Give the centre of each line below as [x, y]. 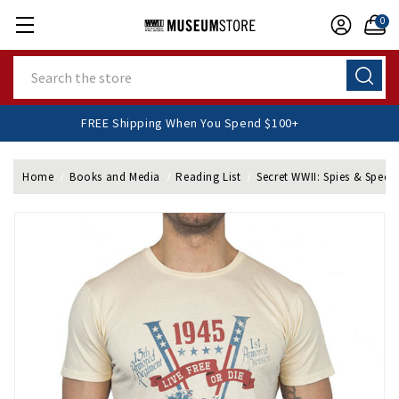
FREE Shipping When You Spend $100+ [212, 123]
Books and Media [114, 177]
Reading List [208, 177]
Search [34, 65]
